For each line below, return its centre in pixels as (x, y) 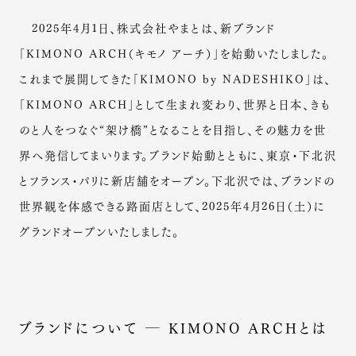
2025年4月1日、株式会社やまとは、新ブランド (147, 27)
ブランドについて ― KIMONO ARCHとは (173, 327)
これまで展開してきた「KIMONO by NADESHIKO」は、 (175, 77)
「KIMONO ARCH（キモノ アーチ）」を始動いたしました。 (174, 52)
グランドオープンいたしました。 (99, 230)
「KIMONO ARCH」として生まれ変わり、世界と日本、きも (174, 103)
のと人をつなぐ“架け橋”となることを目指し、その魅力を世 (172, 128)
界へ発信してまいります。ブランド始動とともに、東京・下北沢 (178, 154)
